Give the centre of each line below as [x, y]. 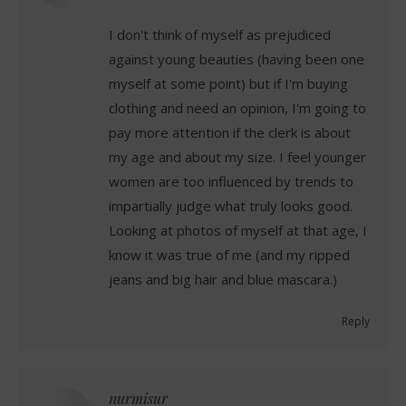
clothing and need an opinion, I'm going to [237, 107]
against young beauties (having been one [237, 58]
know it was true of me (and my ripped [229, 254]
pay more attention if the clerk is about [230, 132]
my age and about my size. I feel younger [237, 156]
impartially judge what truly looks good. [231, 205]
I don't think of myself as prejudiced [220, 34]
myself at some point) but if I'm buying [228, 83]
